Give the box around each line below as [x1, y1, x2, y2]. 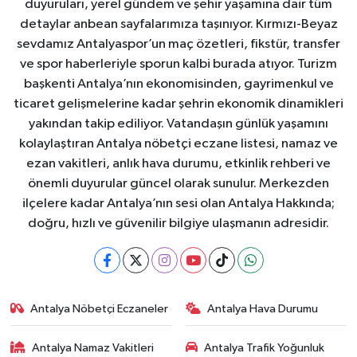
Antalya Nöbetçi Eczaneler [30, 303, 169, 316]
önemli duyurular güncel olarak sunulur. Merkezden [28, 177, 329, 191]
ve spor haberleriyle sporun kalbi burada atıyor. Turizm [20, 57, 337, 72]
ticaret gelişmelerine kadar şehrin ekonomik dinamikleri [14, 97, 343, 112]
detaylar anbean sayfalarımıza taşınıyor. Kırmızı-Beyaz [19, 18, 338, 32]
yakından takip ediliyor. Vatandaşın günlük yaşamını [29, 117, 328, 131]
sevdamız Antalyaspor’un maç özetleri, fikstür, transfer [17, 37, 340, 52]
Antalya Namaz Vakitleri [32, 341, 155, 354]
